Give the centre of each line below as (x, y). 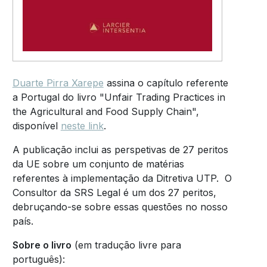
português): (38, 260)
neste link (82, 126)
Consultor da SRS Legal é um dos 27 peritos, (114, 193)
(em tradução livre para (126, 245)
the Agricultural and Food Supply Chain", (105, 112)
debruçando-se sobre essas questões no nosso (120, 207)
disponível (36, 126)
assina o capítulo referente (166, 83)
